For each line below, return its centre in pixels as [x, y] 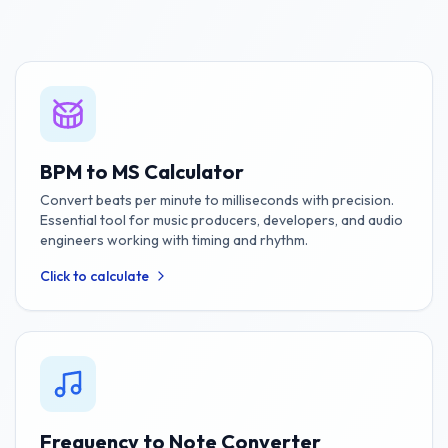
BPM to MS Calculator [141, 171]
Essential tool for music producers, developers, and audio [221, 220]
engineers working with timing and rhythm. [173, 240]
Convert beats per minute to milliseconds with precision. [216, 200]
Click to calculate [94, 276]
